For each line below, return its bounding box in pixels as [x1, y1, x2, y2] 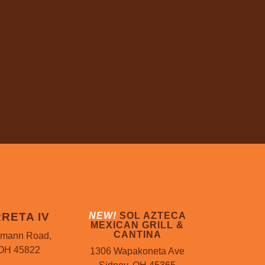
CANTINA [113, 230, 161, 240]
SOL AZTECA [116, 211, 186, 221]
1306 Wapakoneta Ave [90, 246, 185, 256]
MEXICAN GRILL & [91, 220, 184, 230]
